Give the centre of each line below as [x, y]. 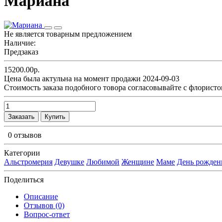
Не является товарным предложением [68, 34]
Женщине [138, 162]
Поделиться [24, 179]
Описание [41, 196]
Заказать [21, 116]
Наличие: [20, 43]
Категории [22, 153]
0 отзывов [25, 135]
